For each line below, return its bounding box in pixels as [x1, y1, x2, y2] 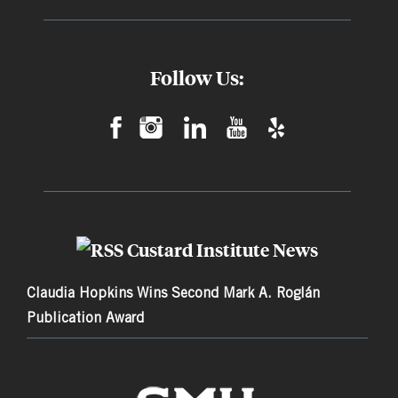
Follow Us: [150, 65, 244, 92]
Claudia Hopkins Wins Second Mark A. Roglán [27, 284, 320, 302]
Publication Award [27, 309, 144, 327]
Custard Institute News [126, 238, 318, 262]
